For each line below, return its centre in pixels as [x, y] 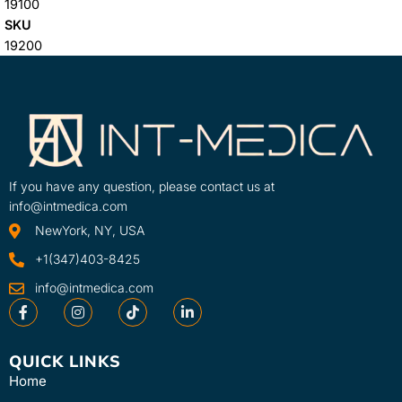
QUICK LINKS [65, 362]
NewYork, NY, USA [90, 231]
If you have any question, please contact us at [142, 187]
